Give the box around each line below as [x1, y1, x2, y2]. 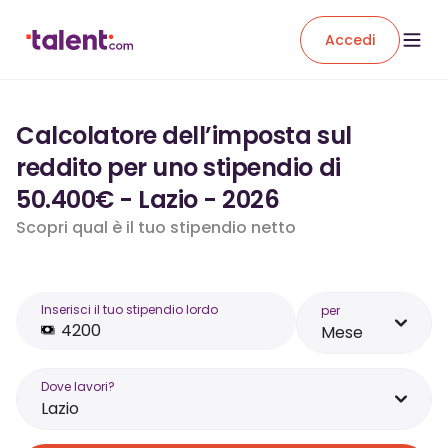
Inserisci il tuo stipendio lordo [41, 301, 218, 318]
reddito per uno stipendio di [16, 151, 341, 184]
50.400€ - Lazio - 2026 [16, 183, 280, 216]
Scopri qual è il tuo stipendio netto [16, 216, 296, 239]
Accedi [325, 29, 375, 50]
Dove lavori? [41, 378, 115, 395]
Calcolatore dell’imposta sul [16, 119, 352, 152]
